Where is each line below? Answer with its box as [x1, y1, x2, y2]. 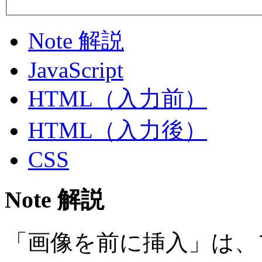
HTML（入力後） [28, 118, 207, 143]
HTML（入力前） [28, 86, 207, 112]
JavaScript [28, 57, 123, 83]
